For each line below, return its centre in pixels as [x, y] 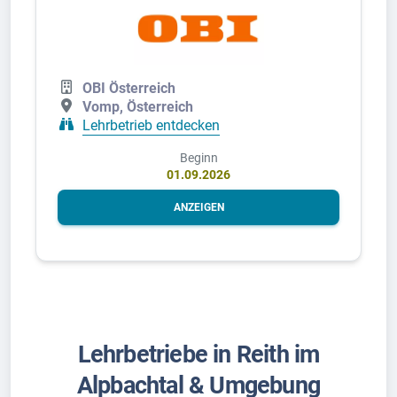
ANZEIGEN [198, 207]
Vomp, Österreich [138, 106]
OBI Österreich [129, 89]
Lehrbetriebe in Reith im [198, 354]
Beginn [198, 157]
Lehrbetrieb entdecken [151, 125]
